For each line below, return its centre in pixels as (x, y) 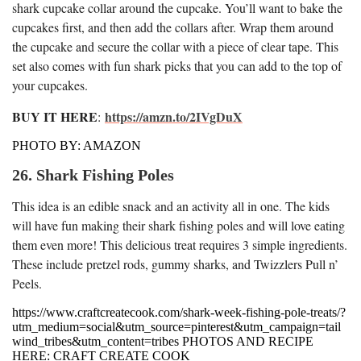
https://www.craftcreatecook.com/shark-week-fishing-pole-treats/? (179, 312)
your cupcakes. (50, 85)
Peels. (27, 283)
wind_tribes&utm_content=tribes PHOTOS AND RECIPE (163, 341)
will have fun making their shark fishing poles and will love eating (178, 225)
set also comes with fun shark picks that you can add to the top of (177, 65)
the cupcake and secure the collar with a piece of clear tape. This (175, 46)
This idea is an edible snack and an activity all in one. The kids (171, 205)
